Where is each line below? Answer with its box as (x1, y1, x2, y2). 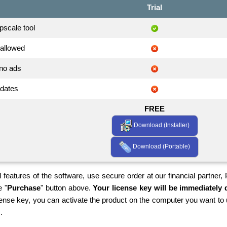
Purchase (7, 183, 41, 192)
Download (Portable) (131, 142, 190, 150)
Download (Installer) (132, 121, 190, 129)
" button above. (40, 183, 93, 192)
